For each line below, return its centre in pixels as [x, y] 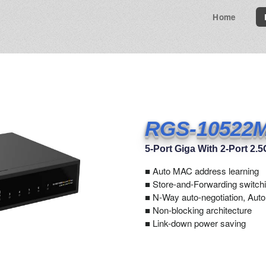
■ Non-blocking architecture [198, 210]
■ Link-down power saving [195, 223]
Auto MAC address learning [205, 170]
